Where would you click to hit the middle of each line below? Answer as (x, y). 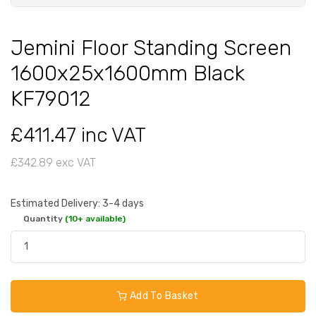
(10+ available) (95, 218)
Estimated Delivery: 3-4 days (77, 203)
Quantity (44, 218)
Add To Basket (163, 296)
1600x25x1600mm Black (128, 73)
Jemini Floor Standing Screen (151, 48)
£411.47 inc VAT (78, 135)
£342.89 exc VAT (53, 162)
